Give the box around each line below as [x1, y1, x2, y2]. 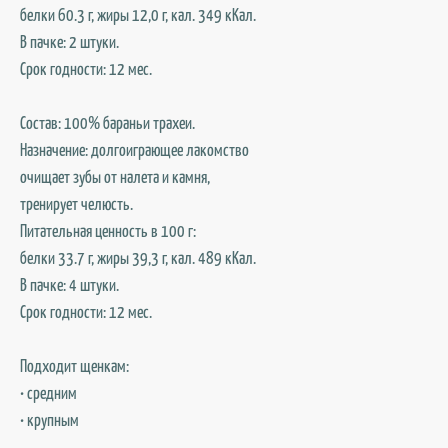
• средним [20, 381, 77, 403]
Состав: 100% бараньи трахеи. [20, 111, 195, 133]
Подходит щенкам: [20, 354, 129, 376]
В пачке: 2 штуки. [20, 30, 119, 52]
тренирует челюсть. [20, 192, 133, 214]
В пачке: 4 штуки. [20, 273, 119, 295]
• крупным [20, 408, 79, 430]
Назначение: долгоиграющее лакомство [20, 138, 249, 160]
